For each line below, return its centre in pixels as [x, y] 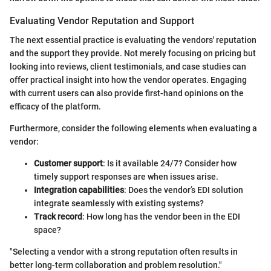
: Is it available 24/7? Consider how [170, 164]
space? [47, 230]
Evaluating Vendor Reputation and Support [102, 21]
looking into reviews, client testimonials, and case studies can [128, 67]
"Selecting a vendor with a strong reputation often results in [124, 252]
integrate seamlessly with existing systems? [119, 204]
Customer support [68, 164]
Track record [58, 217]
